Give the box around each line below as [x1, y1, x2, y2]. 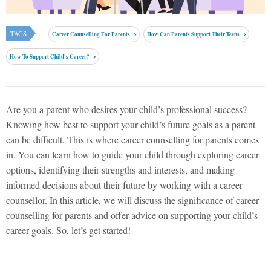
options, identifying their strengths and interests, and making [6, 163, 235, 176]
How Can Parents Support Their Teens [147, 30, 240, 38]
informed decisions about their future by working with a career [6, 178, 243, 191]
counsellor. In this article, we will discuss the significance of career [6, 194, 259, 206]
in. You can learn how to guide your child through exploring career [6, 148, 259, 161]
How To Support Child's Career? [10, 53, 90, 60]
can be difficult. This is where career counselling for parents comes [6, 133, 259, 146]
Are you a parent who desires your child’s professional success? [6, 103, 247, 116]
